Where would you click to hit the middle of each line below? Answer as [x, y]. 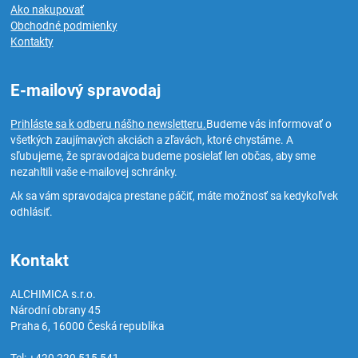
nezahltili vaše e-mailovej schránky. [94, 172]
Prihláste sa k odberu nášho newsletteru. [109, 124]
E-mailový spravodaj [86, 91]
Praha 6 [30, 326]
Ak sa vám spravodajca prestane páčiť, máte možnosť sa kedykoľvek [175, 196]
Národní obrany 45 [56, 310]
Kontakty [32, 42]
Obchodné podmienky [64, 26]
